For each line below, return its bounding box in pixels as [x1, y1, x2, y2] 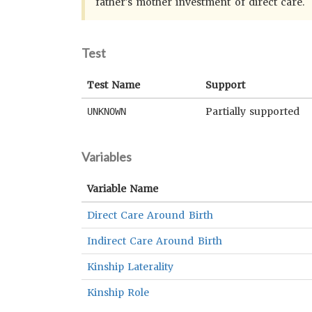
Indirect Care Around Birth [87, 235, 222, 247]
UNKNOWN [87, 106, 126, 117]
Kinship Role [87, 286, 150, 299]
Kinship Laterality [87, 260, 174, 273]
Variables [81, 149, 132, 164]
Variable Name [87, 182, 159, 195]
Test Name [87, 79, 141, 91]
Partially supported [205, 105, 300, 118]
